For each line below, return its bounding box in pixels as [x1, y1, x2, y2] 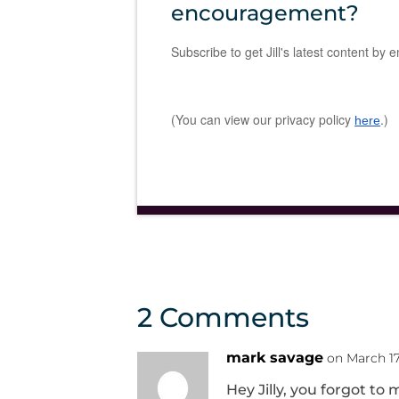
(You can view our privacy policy [171, 110, 355, 128]
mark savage [226, 349, 323, 367]
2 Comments [137, 301, 309, 335]
